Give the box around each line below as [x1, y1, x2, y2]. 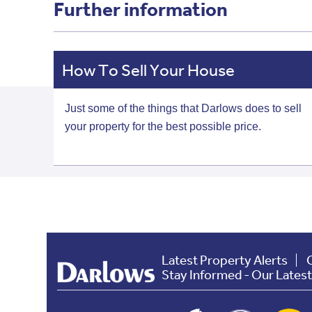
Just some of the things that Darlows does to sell [65, 102, 302, 114]
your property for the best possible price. [65, 120, 262, 132]
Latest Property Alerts [162, 251, 288, 267]
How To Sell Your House [62, 59, 235, 79]
